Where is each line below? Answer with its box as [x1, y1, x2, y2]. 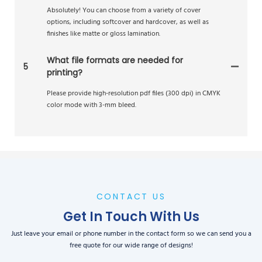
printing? [47, 67, 82, 79]
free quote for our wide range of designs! [69, 239, 193, 251]
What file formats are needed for [47, 54, 183, 67]
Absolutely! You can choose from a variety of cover [47, 5, 201, 17]
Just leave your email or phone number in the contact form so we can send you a [11, 227, 251, 240]
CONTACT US [96, 191, 166, 203]
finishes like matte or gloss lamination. [47, 28, 160, 40]
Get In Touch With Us [63, 208, 199, 226]
